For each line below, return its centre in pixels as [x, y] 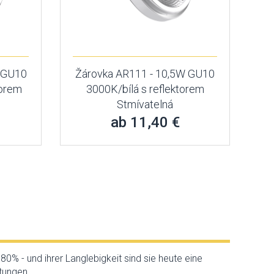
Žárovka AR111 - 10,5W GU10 [145, 74]
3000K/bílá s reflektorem [145, 89]
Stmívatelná [145, 104]
